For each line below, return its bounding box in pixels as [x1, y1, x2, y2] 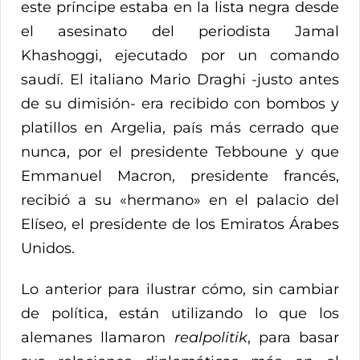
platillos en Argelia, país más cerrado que [21, 119, 339, 137]
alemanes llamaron [21, 329, 174, 347]
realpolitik [174, 329, 247, 347]
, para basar [247, 329, 339, 347]
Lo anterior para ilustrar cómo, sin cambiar [21, 280, 339, 299]
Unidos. [21, 239, 75, 258]
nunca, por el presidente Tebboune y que [21, 143, 339, 162]
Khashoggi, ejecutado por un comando [21, 47, 339, 65]
